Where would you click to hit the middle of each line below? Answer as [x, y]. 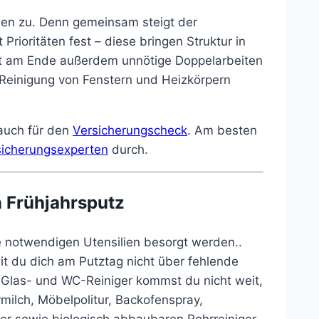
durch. [128, 149]
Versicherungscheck [130, 130]
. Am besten [222, 130]
